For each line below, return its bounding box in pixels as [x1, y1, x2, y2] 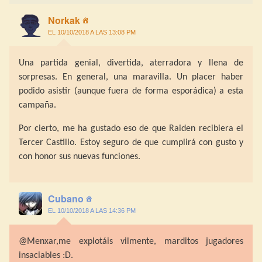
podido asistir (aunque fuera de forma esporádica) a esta [19, 86, 243, 96]
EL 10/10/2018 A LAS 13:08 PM [48, 28, 136, 36]
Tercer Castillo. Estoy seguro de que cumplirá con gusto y [19, 137, 243, 147]
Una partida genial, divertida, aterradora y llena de [19, 58, 243, 68]
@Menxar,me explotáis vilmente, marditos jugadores [19, 236, 243, 246]
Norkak [48, 13, 80, 27]
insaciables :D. [19, 250, 73, 260]
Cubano [48, 191, 84, 205]
